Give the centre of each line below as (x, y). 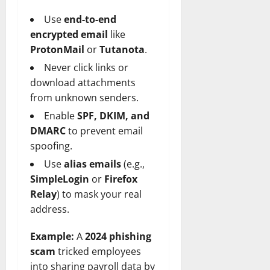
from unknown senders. (84, 97)
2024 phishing (118, 236)
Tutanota (122, 49)
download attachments (83, 82)
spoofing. (51, 146)
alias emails (93, 164)
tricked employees (98, 251)
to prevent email (104, 130)
